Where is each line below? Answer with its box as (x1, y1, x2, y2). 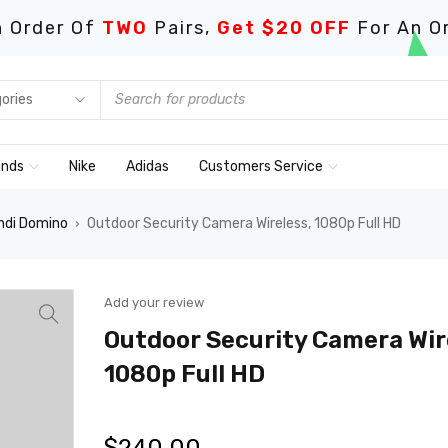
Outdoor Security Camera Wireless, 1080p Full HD (87, 215, 401, 232)
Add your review (104, 295, 204, 310)
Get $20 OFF (217, 17, 351, 39)
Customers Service (199, 158, 323, 175)
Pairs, (148, 17, 217, 39)
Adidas (126, 158, 169, 175)
